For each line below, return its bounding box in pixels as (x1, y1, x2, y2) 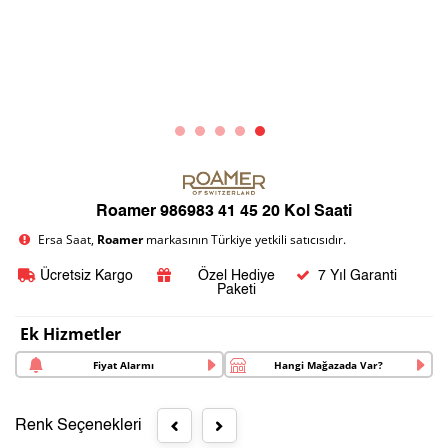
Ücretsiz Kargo (39, 269, 133, 283)
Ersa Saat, (38, 231, 98, 248)
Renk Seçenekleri (15, 417, 142, 434)
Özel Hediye (197, 269, 275, 283)
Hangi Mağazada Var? (274, 357, 383, 372)
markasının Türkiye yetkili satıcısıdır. (146, 231, 347, 248)
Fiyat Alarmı (92, 357, 154, 372)
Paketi (216, 283, 256, 297)
